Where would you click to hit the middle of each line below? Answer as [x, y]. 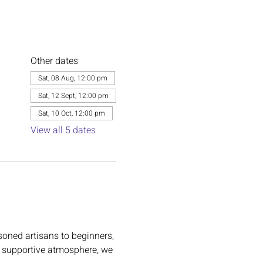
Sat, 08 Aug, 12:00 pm [73, 78]
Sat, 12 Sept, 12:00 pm [73, 95]
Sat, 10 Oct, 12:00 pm [71, 113]
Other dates [54, 61]
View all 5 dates [63, 130]
